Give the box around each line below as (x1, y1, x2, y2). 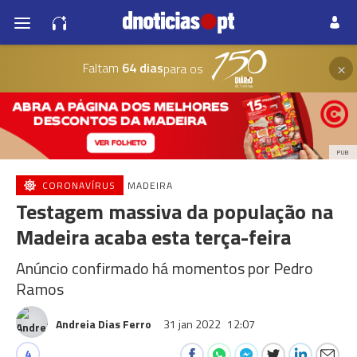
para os (163, 59, 203, 78)
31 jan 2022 (163, 316, 223, 332)
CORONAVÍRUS (42, 178, 116, 193)
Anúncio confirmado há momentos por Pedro (16, 256, 313, 280)
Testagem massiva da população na (16, 196, 333, 227)
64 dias (118, 57, 163, 77)
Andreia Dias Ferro (56, 316, 151, 332)
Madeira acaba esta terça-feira (16, 222, 291, 253)
